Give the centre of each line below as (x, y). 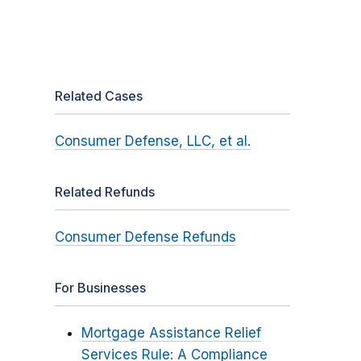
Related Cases (98, 96)
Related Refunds (104, 192)
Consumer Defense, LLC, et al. (152, 141)
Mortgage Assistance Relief (171, 333)
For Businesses (100, 288)
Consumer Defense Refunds (145, 237)
